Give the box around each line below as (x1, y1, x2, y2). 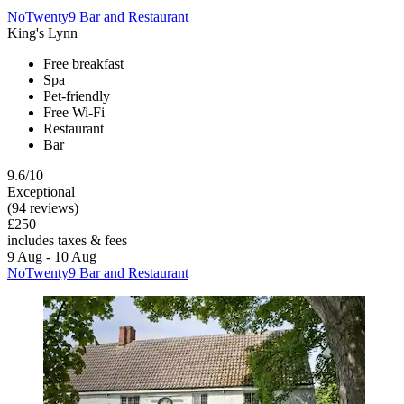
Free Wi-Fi (43, 104, 105, 120)
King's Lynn (7, 24, 78, 41)
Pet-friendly (43, 87, 110, 104)
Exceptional (7, 183, 75, 199)
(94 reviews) (7, 199, 78, 216)
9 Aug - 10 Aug (7, 248, 96, 264)
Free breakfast (43, 55, 124, 71)
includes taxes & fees (7, 232, 127, 248)
